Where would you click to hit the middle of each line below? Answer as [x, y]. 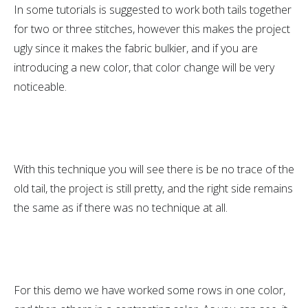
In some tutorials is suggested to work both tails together [153, 10]
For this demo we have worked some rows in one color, [150, 290]
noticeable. [40, 87]
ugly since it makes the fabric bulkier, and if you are [136, 48]
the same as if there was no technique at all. [121, 208]
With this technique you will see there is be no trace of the [154, 169]
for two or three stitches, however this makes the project [152, 29]
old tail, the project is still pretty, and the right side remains [153, 188]
